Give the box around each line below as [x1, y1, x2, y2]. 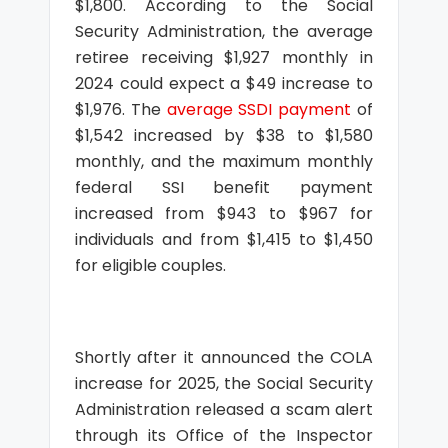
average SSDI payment [166, 98, 352, 121]
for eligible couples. [74, 254, 226, 277]
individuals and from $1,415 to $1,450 [74, 228, 374, 251]
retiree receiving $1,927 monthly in [74, 46, 374, 69]
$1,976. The [74, 98, 167, 121]
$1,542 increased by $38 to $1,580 [74, 124, 374, 147]
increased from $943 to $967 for [74, 202, 374, 225]
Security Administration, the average [74, 20, 374, 43]
